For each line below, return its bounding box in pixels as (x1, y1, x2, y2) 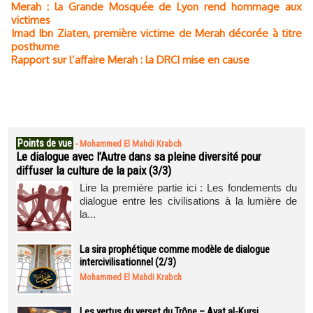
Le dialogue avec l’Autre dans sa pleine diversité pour (16, 150, 261, 163)
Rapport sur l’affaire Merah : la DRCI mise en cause (11, 53, 249, 66)
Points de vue (17, 137, 72, 150)
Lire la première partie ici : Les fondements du (80, 182, 297, 194)
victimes (11, 13, 50, 27)
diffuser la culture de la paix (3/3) (16, 163, 171, 177)
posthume (11, 40, 59, 53)
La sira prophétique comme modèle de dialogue (80, 243, 270, 256)
